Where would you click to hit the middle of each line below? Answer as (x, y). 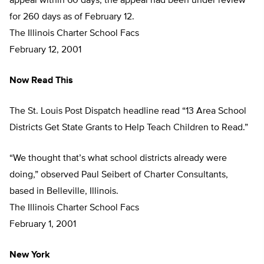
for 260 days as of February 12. (72, 17)
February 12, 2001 (45, 50)
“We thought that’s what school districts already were (118, 159)
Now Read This (41, 81)
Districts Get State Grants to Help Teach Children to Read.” (129, 128)
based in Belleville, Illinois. (64, 192)
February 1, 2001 (43, 225)
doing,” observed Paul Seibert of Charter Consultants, (119, 175)
